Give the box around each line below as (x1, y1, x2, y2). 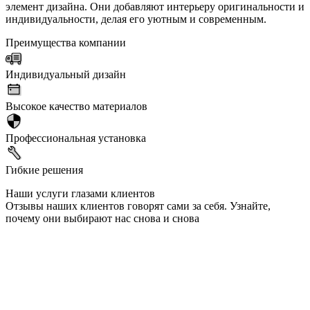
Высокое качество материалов (6, 100, 147, 112)
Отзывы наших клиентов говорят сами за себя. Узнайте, (6, 199, 271, 212)
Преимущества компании (6, 36, 126, 48)
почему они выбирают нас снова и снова (6, 212, 199, 224)
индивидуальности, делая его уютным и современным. (6, 12, 266, 25)
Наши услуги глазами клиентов (6, 187, 155, 199)
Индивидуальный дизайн (6, 68, 126, 80)
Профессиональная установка (6, 131, 146, 144)
